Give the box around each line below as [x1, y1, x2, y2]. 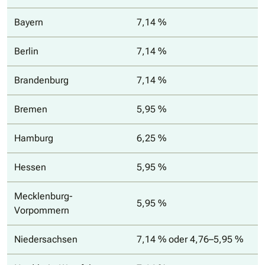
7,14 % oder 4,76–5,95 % [137, 234, 243, 245]
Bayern [14, 17, 43, 28]
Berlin [14, 46, 38, 57]
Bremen [14, 104, 47, 115]
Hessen [14, 161, 46, 173]
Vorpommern [14, 205, 69, 216]
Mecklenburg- [14, 190, 73, 202]
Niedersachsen [14, 234, 77, 245]
